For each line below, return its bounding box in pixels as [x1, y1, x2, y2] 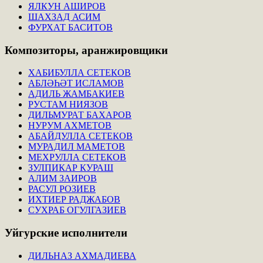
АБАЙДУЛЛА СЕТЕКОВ [28, 131, 133, 141]
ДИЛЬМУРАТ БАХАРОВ [28, 110, 131, 120]
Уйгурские [5, 227, 59, 240]
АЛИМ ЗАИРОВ [28, 173, 97, 184]
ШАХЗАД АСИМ [28, 12, 100, 22]
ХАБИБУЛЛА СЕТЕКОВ [28, 68, 131, 78]
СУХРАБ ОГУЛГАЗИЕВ [28, 205, 126, 215]
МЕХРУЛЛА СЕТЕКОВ [28, 152, 126, 163]
